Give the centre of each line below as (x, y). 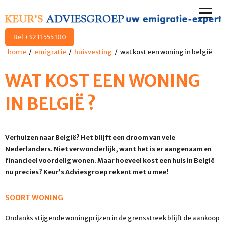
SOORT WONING (34, 198)
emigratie (50, 52)
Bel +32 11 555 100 (40, 37)
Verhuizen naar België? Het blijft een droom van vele (90, 137)
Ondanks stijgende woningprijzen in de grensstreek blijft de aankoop (113, 218)
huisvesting (93, 52)
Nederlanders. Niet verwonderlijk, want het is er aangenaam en (108, 148)
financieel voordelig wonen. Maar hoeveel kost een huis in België (110, 160)
